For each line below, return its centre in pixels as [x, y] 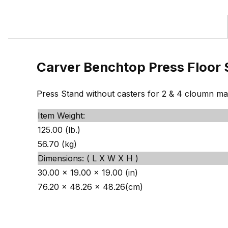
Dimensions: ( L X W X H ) [88, 159]
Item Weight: [61, 116]
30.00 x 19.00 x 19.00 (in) [88, 173]
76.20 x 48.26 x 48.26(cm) [90, 187]
